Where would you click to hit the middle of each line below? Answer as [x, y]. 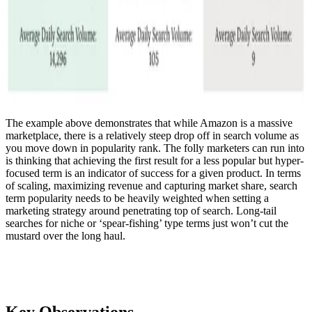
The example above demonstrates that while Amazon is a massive [149, 123]
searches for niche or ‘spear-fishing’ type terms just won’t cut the [147, 223]
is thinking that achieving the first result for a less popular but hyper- [155, 160]
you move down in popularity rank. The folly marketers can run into [155, 148]
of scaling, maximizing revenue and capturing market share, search [151, 185]
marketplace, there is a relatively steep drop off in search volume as [152, 135]
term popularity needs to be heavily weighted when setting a [137, 198]
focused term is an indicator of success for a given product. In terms [153, 173]
